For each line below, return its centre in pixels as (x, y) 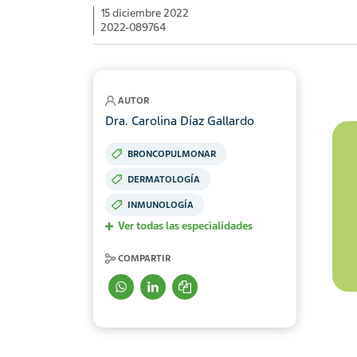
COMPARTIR (144, 259)
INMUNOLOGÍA (161, 205)
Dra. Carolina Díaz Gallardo (180, 122)
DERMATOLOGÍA (164, 180)
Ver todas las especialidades (185, 226)
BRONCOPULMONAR (172, 154)
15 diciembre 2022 (145, 13)
